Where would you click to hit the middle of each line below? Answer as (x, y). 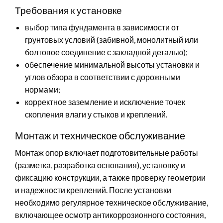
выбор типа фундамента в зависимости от (102, 27)
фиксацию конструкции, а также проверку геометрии (110, 177)
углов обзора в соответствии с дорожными (103, 77)
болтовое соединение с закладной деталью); (106, 52)
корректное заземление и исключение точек (105, 102)
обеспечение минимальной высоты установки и (112, 64)
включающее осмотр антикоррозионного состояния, (110, 215)
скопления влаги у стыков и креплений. (96, 114)
